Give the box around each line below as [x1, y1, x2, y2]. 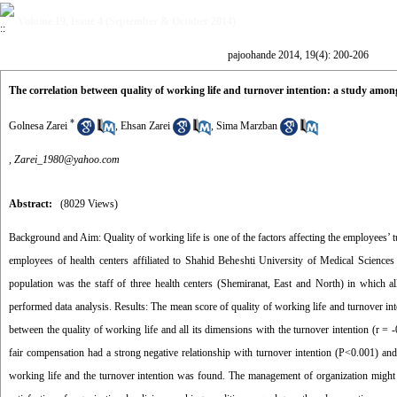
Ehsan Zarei [121, 120, 170, 132]
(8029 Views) [60, 198, 118, 210]
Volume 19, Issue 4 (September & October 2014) [18, 15, 236, 27]
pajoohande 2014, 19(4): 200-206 [227, 49, 369, 61]
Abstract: [9, 198, 52, 210]
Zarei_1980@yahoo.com [14, 153, 120, 166]
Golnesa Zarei [9, 120, 67, 132]
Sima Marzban [216, 120, 277, 132]
